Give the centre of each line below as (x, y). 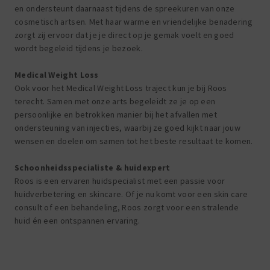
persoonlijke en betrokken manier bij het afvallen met (116, 115)
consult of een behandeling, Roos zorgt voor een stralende (127, 208)
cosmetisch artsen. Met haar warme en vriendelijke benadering (133, 22)
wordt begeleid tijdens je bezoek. (79, 49)
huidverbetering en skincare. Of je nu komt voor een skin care (131, 194)
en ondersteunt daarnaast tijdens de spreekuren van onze (125, 9)
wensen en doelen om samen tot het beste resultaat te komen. (134, 141)
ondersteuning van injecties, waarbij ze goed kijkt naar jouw (127, 128)
